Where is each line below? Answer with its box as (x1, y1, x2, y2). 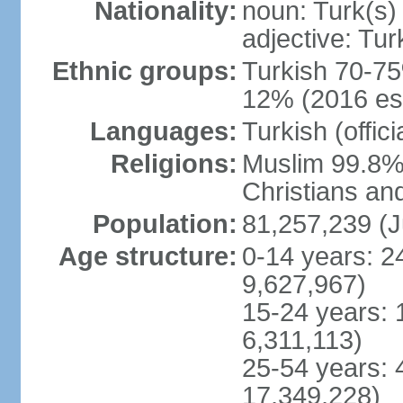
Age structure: (58, 242, 237, 271)
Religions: (110, 149, 237, 178)
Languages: (89, 117, 237, 146)
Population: (92, 210, 237, 238)
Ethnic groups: (51, 57, 237, 85)
